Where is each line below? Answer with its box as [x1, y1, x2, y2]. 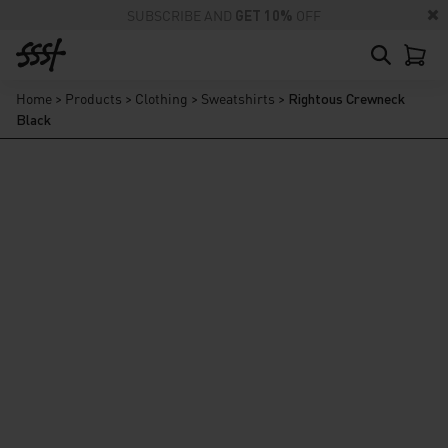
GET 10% [235, 6, 293, 24]
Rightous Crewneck [288, 89, 405, 107]
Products [65, 89, 122, 107]
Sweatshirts [201, 89, 275, 107]
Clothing [135, 89, 188, 107]
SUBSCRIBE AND [127, 6, 235, 24]
